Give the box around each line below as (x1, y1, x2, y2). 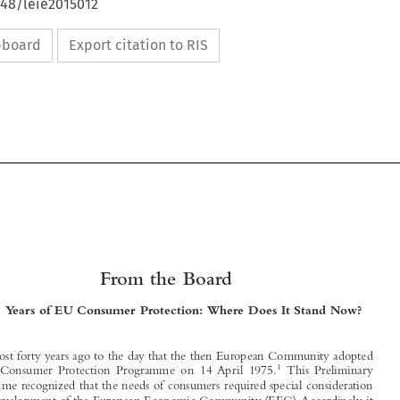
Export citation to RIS (68, 36, 208, 54)
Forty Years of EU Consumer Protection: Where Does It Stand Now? (13, 362, 318, 375)
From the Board (113, 336, 217, 354)
